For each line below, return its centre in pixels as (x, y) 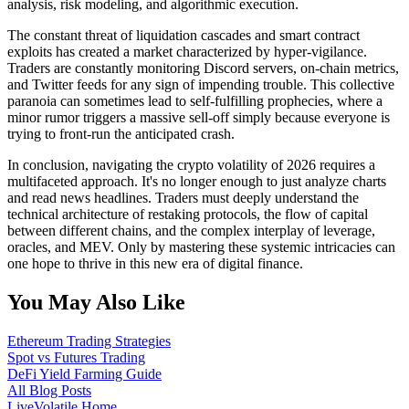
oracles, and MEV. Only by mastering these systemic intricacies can (201, 247)
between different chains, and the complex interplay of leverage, (191, 231)
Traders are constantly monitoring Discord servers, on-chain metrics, (203, 68)
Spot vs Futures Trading (76, 358)
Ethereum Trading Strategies (89, 341)
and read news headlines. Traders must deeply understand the (183, 198)
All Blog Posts (49, 391)
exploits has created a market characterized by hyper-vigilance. (187, 52)
